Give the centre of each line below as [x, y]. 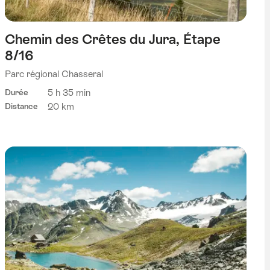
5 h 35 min [69, 93]
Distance [21, 107]
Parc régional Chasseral [54, 74]
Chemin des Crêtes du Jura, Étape [112, 39]
